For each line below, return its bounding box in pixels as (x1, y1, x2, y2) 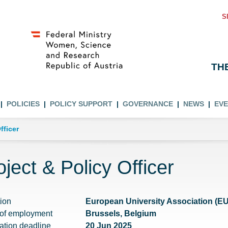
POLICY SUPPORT (50, 100, 112, 108)
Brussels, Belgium (85, 209, 156, 218)
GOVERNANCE (123, 100, 173, 108)
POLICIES (7, 100, 40, 108)
